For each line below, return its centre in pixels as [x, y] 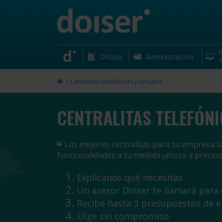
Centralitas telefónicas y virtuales [116, 82]
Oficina [111, 57]
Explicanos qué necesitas [130, 177]
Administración [170, 57]
